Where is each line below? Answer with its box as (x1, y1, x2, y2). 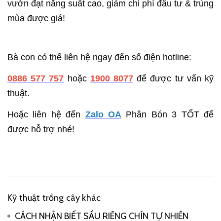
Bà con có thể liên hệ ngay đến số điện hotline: (7, 52, 191, 63)
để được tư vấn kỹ (137, 74, 214, 84)
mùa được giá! (7, 13, 68, 24)
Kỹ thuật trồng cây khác (7, 192, 101, 204)
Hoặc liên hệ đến (7, 110, 85, 120)
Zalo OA (85, 110, 122, 120)
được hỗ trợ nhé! (7, 124, 74, 135)
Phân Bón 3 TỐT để (121, 110, 214, 120)
